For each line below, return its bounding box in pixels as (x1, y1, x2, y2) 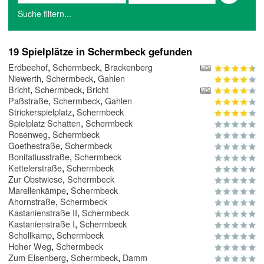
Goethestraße (8, 139, 60, 152)
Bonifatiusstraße (8, 150, 70, 163)
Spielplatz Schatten (8, 117, 81, 130)
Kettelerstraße (8, 161, 62, 174)
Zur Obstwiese (8, 173, 62, 186)
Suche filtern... (18, 8, 71, 20)
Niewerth (8, 72, 41, 85)
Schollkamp (8, 229, 52, 242)
